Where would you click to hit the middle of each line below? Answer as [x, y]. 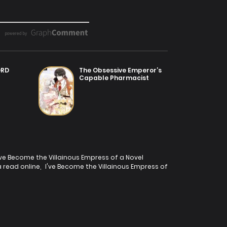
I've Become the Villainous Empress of [106, 166]
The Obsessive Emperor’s [120, 70]
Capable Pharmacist [114, 78]
